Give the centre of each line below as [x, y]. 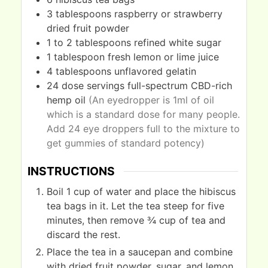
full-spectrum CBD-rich [180, 86]
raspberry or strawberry [168, 14]
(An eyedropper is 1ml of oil [151, 100]
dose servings [93, 86]
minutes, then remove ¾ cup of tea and [136, 220]
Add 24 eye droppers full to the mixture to [143, 129]
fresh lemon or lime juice [163, 57]
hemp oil [68, 100]
